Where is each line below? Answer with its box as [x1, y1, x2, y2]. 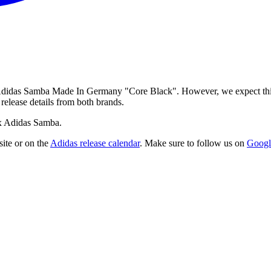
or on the [15, 137, 48, 148]
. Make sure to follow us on [140, 137, 244, 148]
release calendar [77, 137, 140, 148]
